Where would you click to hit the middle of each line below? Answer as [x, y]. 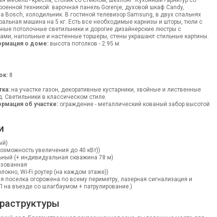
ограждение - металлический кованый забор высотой [134, 104]
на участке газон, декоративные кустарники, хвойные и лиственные [105, 90]
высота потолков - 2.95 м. [84, 44]
